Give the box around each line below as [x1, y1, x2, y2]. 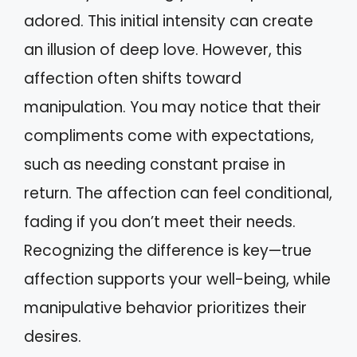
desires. [24, 325, 81, 347]
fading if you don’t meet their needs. [24, 210, 296, 233]
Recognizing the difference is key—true [24, 239, 312, 261]
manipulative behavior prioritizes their [24, 296, 307, 319]
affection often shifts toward [24, 67, 241, 89]
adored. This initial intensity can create [24, 10, 313, 32]
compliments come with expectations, [24, 124, 314, 147]
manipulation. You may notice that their [24, 96, 321, 118]
